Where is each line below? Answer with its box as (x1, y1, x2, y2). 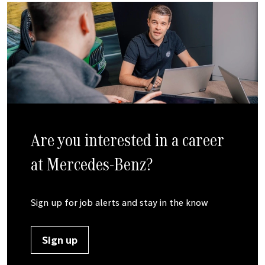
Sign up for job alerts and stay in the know (31, 196, 208, 209)
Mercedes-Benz (47, 151, 146, 176)
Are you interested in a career (31, 127, 224, 152)
